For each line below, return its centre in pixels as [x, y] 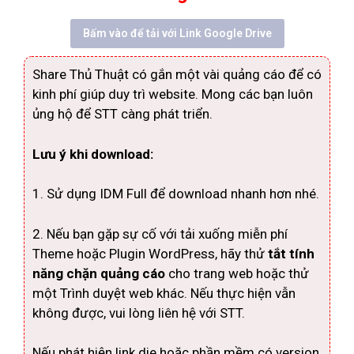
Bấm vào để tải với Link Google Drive [177, 33]
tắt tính [291, 253]
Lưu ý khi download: [93, 154]
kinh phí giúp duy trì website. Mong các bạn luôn [173, 94]
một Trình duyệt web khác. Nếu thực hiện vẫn [164, 293]
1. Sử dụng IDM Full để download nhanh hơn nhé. [176, 194]
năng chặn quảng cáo [100, 273]
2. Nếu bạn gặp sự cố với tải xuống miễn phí [160, 233]
